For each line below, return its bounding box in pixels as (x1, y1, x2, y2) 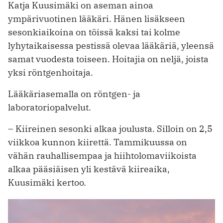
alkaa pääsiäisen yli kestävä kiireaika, (8, 163, 170, 175)
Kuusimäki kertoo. (8, 177, 86, 189)
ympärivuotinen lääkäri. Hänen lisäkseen (8, 13, 185, 25)
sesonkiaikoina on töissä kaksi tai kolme (8, 26, 180, 38)
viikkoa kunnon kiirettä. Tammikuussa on (8, 136, 187, 148)
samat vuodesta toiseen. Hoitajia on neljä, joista (8, 53, 209, 65)
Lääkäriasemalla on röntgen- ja (8, 88, 140, 100)
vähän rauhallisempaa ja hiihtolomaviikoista (8, 150, 197, 162)
